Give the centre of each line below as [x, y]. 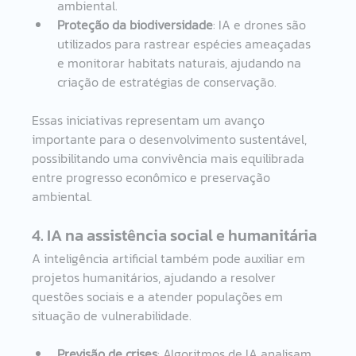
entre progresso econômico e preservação [153, 177]
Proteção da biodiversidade [135, 24]
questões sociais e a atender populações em [159, 296]
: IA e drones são [261, 24]
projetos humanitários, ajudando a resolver [156, 277]
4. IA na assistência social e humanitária [175, 235]
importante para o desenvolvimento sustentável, [171, 139]
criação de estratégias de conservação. [167, 81]
